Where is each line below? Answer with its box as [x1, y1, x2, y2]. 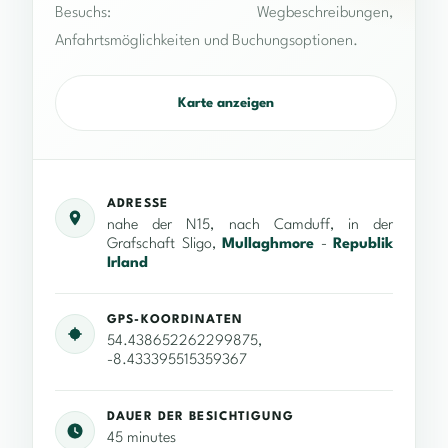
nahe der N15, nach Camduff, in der [107, 218, 393, 234]
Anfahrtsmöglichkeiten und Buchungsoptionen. [55, 33, 358, 50]
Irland [107, 256, 148, 272]
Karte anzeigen [178, 96, 275, 110]
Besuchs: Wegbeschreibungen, [55, 5, 393, 22]
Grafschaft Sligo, [107, 237, 222, 253]
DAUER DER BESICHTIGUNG [107, 411, 294, 424]
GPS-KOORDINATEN [107, 314, 243, 327]
